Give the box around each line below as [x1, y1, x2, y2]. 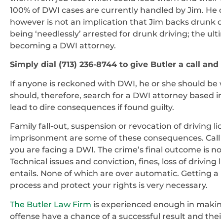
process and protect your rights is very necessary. [10, 181, 210, 190]
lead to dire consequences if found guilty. [10, 102, 174, 112]
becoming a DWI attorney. [10, 40, 116, 50]
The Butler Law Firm [10, 199, 91, 209]
